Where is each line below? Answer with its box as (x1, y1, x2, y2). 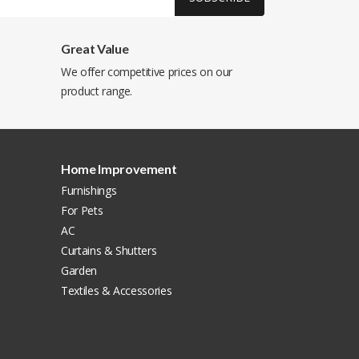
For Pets (61, 203, 103, 218)
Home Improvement (61, 161, 177, 176)
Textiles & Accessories (61, 283, 172, 298)
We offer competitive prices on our (61, 64, 233, 79)
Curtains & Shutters (61, 243, 157, 258)
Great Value (61, 41, 129, 56)
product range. (61, 83, 133, 99)
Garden (61, 263, 97, 278)
